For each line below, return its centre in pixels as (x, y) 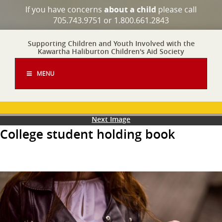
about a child (130, 9)
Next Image (111, 119)
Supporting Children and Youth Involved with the (111, 43)
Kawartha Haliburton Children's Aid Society (111, 51)
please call (176, 9)
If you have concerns (65, 9)
